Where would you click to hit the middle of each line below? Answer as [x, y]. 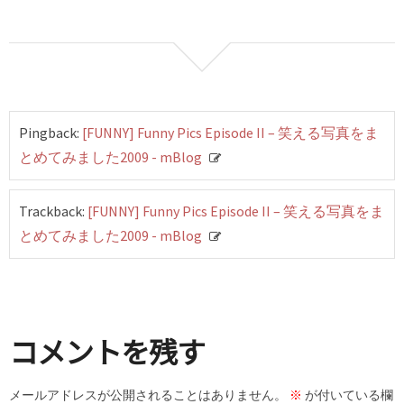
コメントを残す [107, 351]
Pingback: [50, 133]
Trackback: [53, 211]
